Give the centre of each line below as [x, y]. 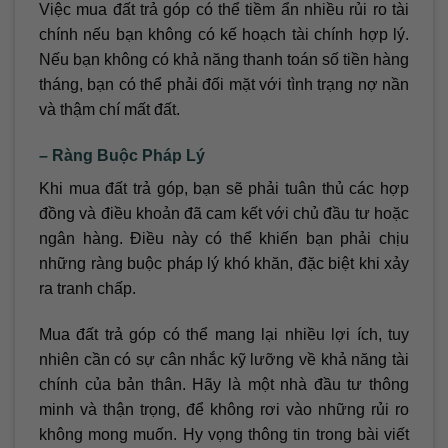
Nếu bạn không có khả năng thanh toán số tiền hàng [224, 60]
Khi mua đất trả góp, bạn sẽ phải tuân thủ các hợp [224, 188]
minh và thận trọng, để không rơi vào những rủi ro [224, 409]
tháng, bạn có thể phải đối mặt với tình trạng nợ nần [224, 85]
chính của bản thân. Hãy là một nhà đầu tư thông [224, 384]
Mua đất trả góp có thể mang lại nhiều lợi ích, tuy [224, 334]
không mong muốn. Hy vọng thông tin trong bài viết [224, 434]
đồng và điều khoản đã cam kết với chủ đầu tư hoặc [224, 213]
